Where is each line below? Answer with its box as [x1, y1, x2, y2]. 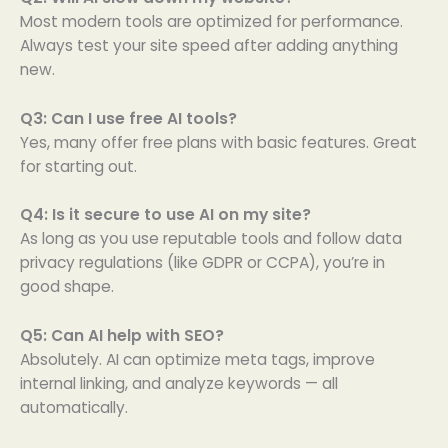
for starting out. [20, 155, 137, 177]
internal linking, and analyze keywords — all [20, 373, 338, 395]
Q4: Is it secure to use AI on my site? [20, 204, 311, 226]
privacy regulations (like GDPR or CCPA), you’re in [20, 252, 385, 274]
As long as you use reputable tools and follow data [20, 228, 402, 250]
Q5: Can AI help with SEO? [20, 325, 224, 347]
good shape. [20, 276, 114, 298]
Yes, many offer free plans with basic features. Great [20, 131, 417, 153]
